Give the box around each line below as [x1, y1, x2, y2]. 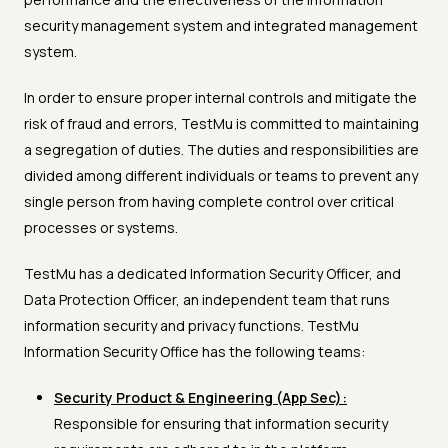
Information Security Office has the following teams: [24, 342, 365, 362]
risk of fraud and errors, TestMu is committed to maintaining [24, 114, 419, 134]
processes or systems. [24, 218, 178, 238]
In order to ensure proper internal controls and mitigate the [24, 88, 417, 108]
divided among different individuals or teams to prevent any [24, 166, 418, 186]
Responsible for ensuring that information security [54, 414, 388, 434]
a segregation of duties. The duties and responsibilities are [24, 140, 419, 160]
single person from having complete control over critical [24, 192, 394, 212]
